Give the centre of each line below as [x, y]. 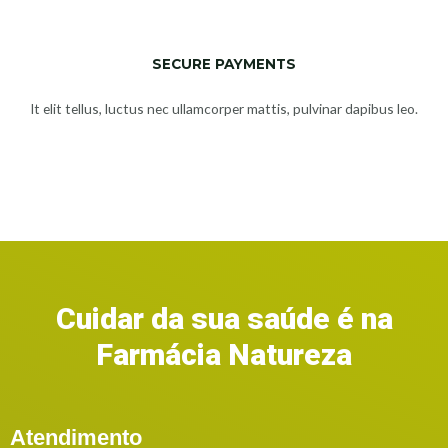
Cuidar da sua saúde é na [224, 318]
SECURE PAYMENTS [224, 63]
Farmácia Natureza [224, 354]
